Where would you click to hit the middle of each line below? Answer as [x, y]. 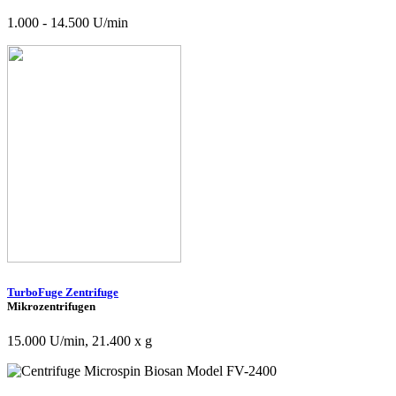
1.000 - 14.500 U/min [68, 23]
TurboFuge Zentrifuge [63, 293]
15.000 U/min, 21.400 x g [80, 341]
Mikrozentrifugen [51, 307]
